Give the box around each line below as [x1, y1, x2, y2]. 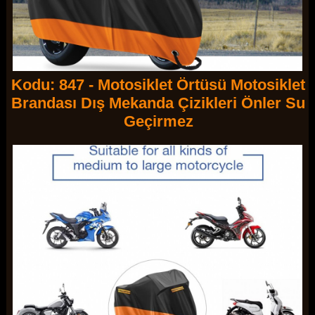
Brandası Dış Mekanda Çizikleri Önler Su [11, 94, 306, 112]
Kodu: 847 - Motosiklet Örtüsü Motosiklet [11, 75, 306, 94]
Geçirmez [123, 112, 193, 130]
